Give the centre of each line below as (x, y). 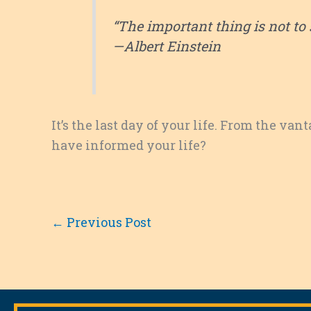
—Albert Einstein (167, 45)
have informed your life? (129, 145)
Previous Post (108, 222)
